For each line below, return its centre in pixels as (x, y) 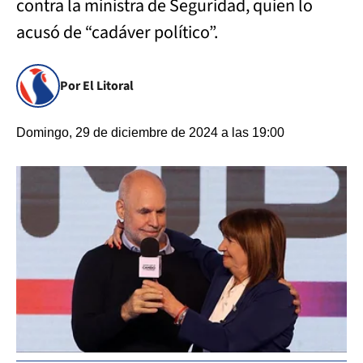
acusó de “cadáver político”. (117, 32)
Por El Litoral (97, 86)
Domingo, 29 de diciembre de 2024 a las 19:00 (150, 132)
